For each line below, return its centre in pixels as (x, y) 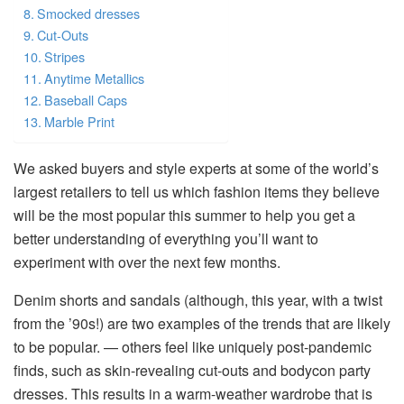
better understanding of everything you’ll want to (166, 239)
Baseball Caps (85, 100)
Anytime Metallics (94, 78)
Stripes (64, 57)
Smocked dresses (88, 14)
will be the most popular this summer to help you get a (184, 216)
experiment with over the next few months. (147, 262)
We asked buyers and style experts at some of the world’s (196, 169)
